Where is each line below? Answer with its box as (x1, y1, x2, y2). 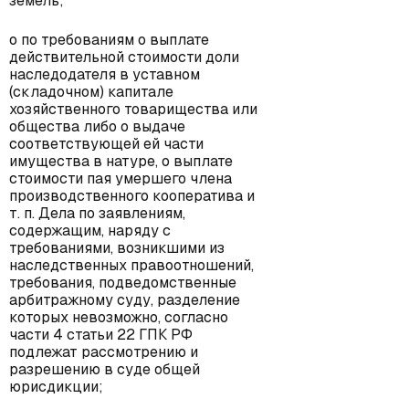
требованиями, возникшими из (9, 238, 225, 257)
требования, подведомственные (9, 273, 236, 292)
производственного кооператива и (9, 186, 255, 205)
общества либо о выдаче (9, 117, 185, 136)
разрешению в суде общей (9, 360, 200, 379)
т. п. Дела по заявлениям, (9, 204, 185, 223)
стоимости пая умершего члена (9, 169, 232, 188)
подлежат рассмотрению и (9, 342, 198, 362)
